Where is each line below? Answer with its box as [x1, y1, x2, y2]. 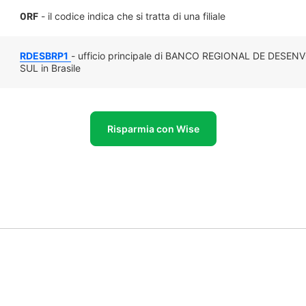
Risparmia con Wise [107, 123, 199, 135]
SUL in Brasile [20, 62, 81, 74]
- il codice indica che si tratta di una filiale [38, 10, 225, 22]
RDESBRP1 [20, 50, 68, 61]
